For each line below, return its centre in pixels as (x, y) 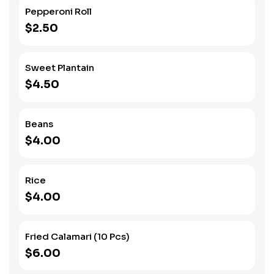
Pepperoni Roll (58, 11)
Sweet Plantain (60, 68)
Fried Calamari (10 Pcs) (77, 236)
